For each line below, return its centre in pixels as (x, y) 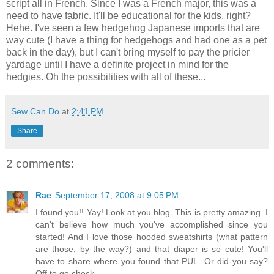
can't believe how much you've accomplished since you (152, 225)
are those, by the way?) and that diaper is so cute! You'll (152, 249)
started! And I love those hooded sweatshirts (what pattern (152, 237)
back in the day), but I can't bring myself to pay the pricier (128, 52)
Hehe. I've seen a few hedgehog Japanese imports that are (133, 28)
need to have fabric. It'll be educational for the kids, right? (128, 15)
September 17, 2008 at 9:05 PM (117, 195)
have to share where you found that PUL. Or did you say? (152, 261)
